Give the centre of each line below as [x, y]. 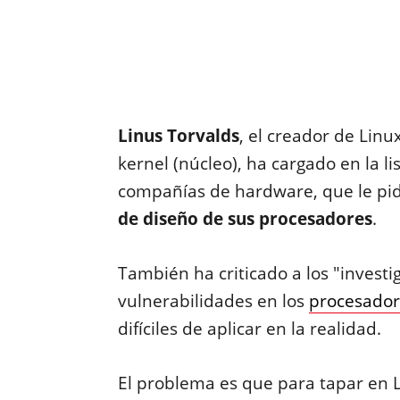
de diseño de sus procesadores [245, 219]
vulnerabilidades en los [213, 301]
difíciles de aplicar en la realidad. [249, 329]
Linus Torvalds [178, 136]
